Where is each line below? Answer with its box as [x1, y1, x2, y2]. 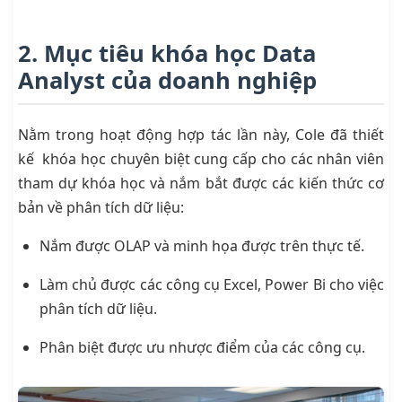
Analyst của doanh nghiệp [18, 65, 317, 97]
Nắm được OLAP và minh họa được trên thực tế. [39, 236, 364, 257]
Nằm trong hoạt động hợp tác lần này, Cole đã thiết [18, 125, 384, 145]
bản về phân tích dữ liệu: [18, 197, 184, 218]
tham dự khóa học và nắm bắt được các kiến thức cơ [18, 173, 384, 194]
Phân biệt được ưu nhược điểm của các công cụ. [39, 337, 365, 358]
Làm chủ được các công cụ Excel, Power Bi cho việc [39, 275, 384, 295]
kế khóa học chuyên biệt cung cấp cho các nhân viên [18, 149, 384, 170]
